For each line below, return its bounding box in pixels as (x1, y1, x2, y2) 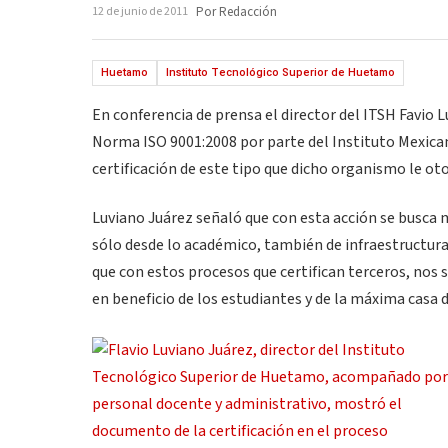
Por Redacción (196, 3, 277, 21)
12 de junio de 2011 (92, 3, 188, 20)
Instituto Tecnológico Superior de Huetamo (166, 66, 395, 79)
